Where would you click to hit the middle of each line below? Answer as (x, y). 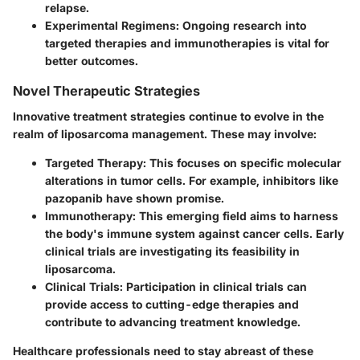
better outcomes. (92, 60)
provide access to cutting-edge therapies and (172, 304)
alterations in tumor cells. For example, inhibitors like (192, 180)
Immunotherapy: (90, 215)
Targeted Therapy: (96, 162)
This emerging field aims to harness (237, 215)
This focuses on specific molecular (244, 162)
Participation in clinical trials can (215, 286)
